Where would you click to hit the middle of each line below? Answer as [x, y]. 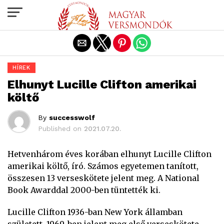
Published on [60, 128]
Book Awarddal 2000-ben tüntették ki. [84, 190]
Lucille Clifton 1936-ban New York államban [95, 212]
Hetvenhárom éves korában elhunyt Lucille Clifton [109, 154]
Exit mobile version [112, 11]
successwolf [72, 117]
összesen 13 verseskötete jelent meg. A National [103, 178]
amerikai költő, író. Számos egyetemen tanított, [103, 166]
